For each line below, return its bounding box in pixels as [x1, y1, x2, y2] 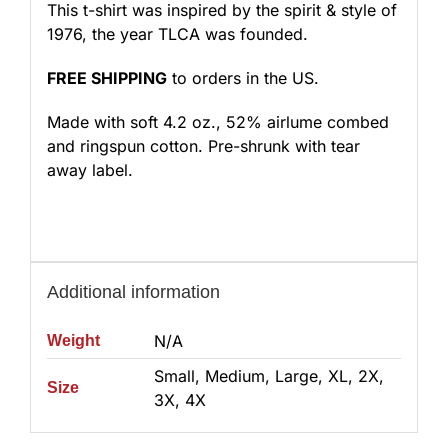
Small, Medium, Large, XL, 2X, [153, 365, 384, 386]
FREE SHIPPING [46, 67, 167, 88]
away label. [46, 159, 133, 180]
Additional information [46, 281, 220, 302]
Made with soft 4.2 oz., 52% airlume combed [46, 111, 389, 132]
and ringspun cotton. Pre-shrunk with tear [46, 135, 360, 156]
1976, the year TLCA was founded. [46, 23, 308, 44]
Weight [46, 331, 100, 349]
